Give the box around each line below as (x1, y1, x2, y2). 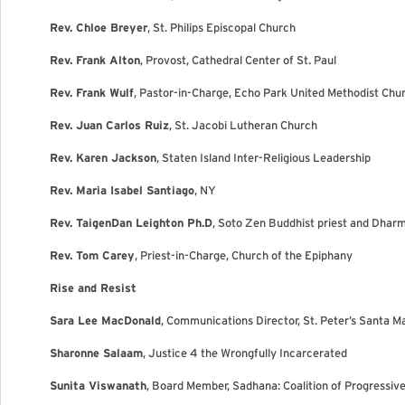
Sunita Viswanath (50, 379, 146, 392)
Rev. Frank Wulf (50, 86, 134, 99)
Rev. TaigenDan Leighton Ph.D (50, 216, 212, 230)
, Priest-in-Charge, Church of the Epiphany (135, 249, 353, 262)
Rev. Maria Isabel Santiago (50, 184, 194, 197)
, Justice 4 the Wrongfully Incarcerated (143, 346, 347, 360)
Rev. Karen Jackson (50, 151, 156, 165)
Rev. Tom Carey (50, 249, 135, 262)
